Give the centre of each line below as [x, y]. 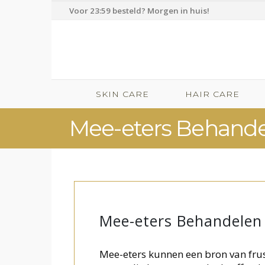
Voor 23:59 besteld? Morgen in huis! [139, 11]
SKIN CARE [122, 94]
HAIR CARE [212, 94]
